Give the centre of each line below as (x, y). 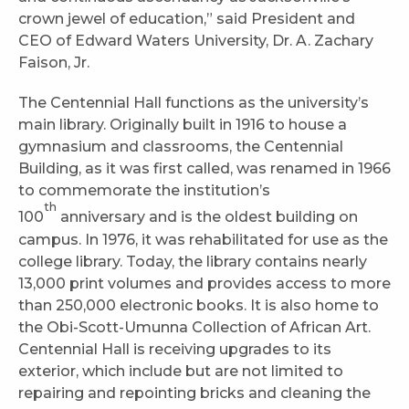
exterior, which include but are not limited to (181, 371)
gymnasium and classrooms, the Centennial (181, 147)
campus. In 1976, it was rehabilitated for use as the (203, 239)
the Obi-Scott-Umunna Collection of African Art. (194, 327)
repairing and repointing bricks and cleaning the (194, 393)
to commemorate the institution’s (144, 191)
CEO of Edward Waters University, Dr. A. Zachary (196, 41)
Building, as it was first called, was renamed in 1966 (204, 169)
